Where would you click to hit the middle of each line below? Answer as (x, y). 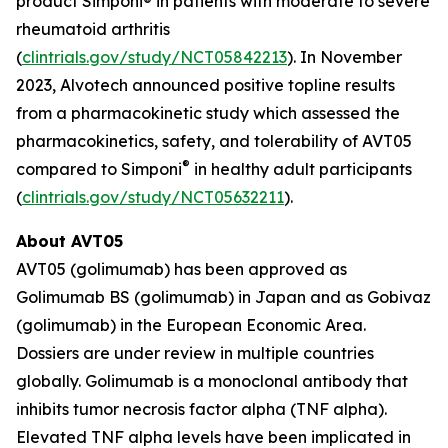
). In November (344, 57)
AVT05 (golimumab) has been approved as (181, 269)
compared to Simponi (99, 169)
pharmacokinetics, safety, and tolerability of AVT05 (214, 141)
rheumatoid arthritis (93, 29)
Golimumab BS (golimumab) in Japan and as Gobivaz (223, 297)
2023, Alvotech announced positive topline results (205, 85)
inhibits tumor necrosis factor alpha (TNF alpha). (201, 409)
